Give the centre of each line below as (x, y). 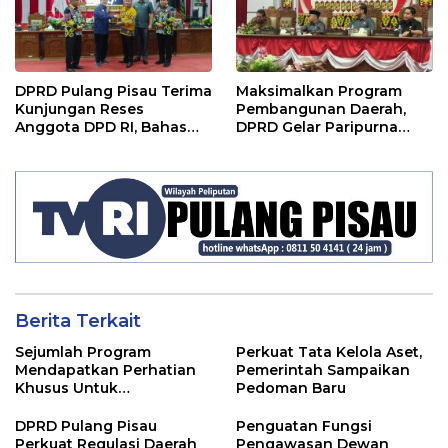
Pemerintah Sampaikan (323, 369)
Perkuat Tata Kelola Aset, (329, 351)
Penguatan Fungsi (304, 425)
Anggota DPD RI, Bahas (101, 126)
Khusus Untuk (66, 387)
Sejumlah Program (83, 351)
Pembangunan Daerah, (321, 108)
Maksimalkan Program (319, 90)
